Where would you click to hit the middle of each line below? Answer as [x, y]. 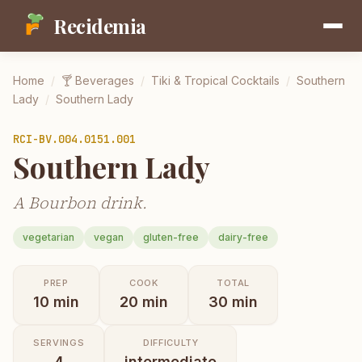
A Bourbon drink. [80, 202]
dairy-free [243, 237]
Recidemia [100, 26]
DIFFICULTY [170, 342]
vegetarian [48, 237]
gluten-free [171, 237]
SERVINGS [59, 342]
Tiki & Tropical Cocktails [215, 80]
